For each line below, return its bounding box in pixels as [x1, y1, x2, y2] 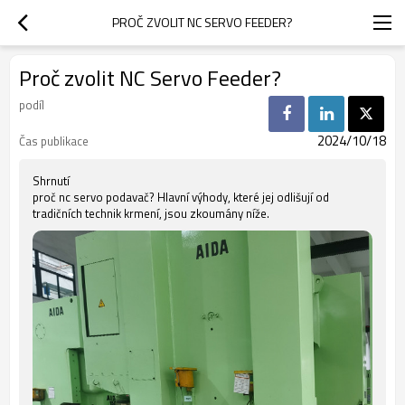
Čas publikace [19, 132, 89, 150]
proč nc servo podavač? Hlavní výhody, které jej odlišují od [33, 188, 329, 206]
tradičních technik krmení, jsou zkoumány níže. [33, 204, 269, 222]
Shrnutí [33, 172, 70, 190]
